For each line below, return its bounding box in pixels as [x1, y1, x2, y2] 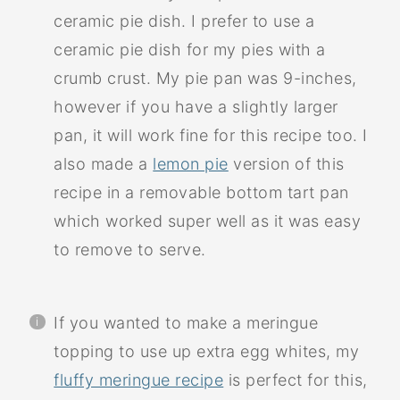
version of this [228, 154, 345, 173]
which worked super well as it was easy [54, 211, 362, 230]
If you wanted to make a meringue [54, 312, 319, 332]
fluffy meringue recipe [54, 370, 224, 389]
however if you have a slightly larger [54, 96, 338, 116]
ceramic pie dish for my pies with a [54, 39, 326, 59]
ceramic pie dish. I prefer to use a [54, 11, 315, 30]
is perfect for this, [223, 370, 368, 389]
